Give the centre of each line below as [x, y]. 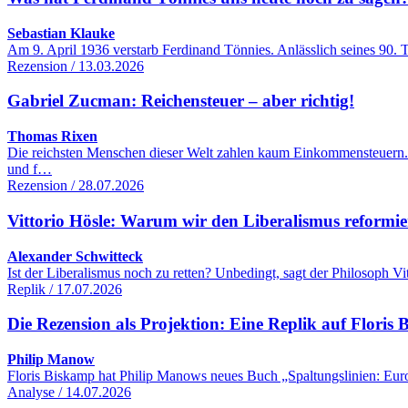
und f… [30, 169]
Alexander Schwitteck [75, 256]
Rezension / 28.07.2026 [76, 186]
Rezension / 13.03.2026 [76, 66]
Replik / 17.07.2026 [65, 289]
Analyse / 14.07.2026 [69, 392]
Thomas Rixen [52, 137]
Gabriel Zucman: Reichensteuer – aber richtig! [181, 101]
